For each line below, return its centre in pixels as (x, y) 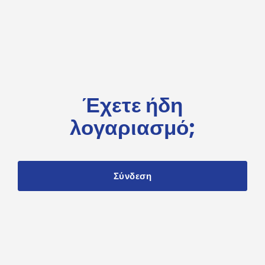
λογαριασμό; (132, 127)
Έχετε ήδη (132, 105)
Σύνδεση (132, 176)
